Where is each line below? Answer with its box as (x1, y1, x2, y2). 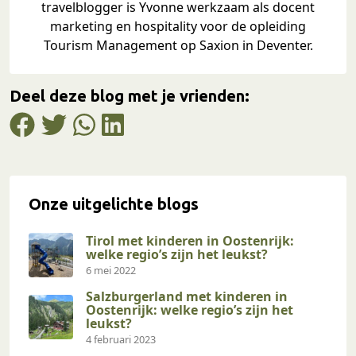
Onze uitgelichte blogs (29, 194, 199, 213)
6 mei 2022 (86, 262, 136, 277)
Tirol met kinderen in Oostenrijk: (86, 231, 294, 250)
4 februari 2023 (86, 331, 156, 346)
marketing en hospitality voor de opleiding (50, 17, 306, 35)
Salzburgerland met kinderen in (86, 287, 288, 305)
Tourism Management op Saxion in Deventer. (43, 36, 313, 54)
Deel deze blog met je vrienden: (10, 86, 250, 105)
